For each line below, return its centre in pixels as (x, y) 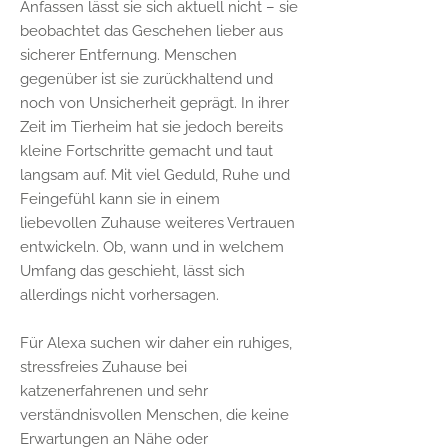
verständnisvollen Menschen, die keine (154, 415)
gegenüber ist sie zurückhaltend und (146, 79)
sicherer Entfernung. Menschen (128, 55)
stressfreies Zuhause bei (103, 367)
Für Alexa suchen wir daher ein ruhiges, (156, 343)
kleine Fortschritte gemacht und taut (146, 151)
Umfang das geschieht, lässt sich (132, 271)
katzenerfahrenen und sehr (114, 391)
